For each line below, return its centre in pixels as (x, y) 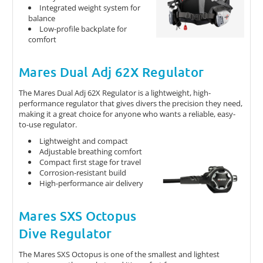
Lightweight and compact (84, 141)
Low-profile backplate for (83, 28)
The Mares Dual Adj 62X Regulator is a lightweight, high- (115, 92)
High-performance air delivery (92, 183)
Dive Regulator (65, 233)
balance (42, 18)
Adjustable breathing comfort (91, 151)
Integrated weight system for (90, 7)
